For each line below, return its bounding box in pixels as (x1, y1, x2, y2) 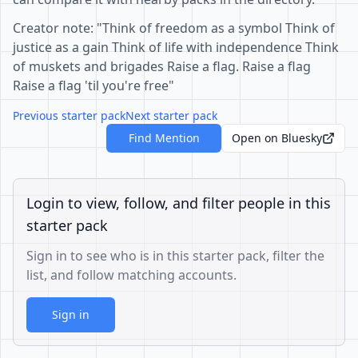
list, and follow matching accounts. (26, 266, 237, 284)
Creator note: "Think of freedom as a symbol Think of (13, 19, 335, 37)
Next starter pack (125, 108, 217, 123)
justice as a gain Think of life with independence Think (13, 38, 339, 56)
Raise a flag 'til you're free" (13, 77, 174, 94)
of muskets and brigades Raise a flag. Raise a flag (13, 58, 311, 75)
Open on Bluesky (232, 130, 322, 145)
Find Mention (128, 130, 200, 145)
